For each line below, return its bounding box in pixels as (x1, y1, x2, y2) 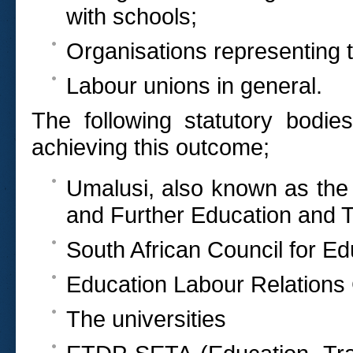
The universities (66, 306, 226, 333)
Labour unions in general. (66, 72, 322, 99)
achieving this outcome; (32, 134, 269, 161)
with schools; (66, 3, 197, 30)
